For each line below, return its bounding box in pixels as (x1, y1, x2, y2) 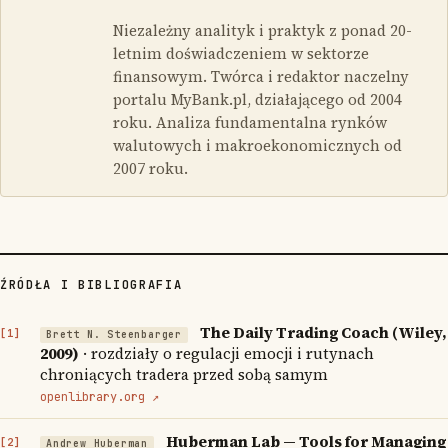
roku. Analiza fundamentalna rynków (113, 111, 387, 133)
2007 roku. (113, 157, 188, 179)
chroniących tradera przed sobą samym (40, 363, 328, 385)
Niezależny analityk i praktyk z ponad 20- (113, 19, 412, 41)
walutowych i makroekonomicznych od (113, 134, 402, 156)
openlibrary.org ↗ (40, 388, 159, 405)
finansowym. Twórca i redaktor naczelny (113, 65, 409, 87)
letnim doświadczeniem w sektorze (113, 42, 369, 64)
